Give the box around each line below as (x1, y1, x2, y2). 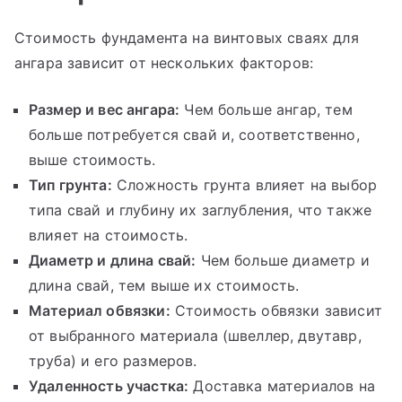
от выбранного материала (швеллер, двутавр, (29, 327, 362, 345)
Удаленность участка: (29, 377, 189, 396)
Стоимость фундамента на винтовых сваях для (14, 29, 359, 48)
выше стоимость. (29, 151, 156, 170)
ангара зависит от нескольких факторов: (14, 54, 314, 73)
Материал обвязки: (29, 301, 170, 320)
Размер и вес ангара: (29, 100, 180, 119)
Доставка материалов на (188, 377, 375, 396)
